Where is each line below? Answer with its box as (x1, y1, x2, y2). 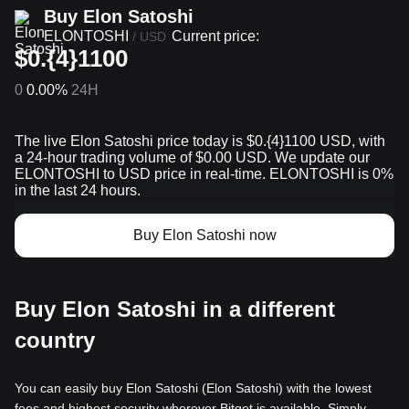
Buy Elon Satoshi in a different (15, 297, 335, 322)
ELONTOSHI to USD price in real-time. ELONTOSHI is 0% (15, 166, 393, 183)
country (15, 328, 95, 353)
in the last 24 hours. (15, 183, 141, 199)
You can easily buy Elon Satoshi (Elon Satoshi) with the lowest (15, 381, 372, 396)
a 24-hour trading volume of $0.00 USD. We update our (15, 150, 370, 166)
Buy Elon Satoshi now (132, 227, 277, 244)
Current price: (172, 28, 259, 45)
